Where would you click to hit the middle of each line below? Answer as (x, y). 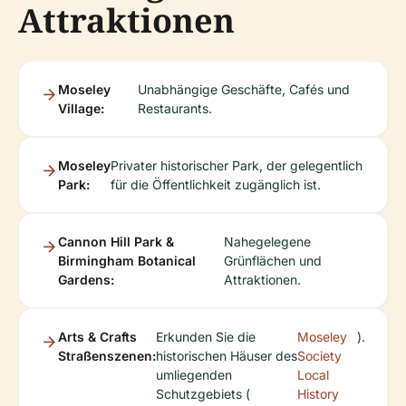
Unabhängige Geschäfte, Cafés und (244, 89)
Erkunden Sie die (206, 336)
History (319, 393)
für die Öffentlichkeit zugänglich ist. (216, 184)
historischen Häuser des (227, 355)
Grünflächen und (273, 260)
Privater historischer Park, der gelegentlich (237, 165)
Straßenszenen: (107, 355)
